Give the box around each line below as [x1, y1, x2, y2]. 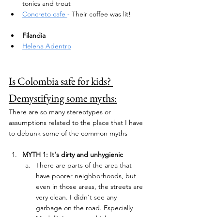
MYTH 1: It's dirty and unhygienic [22, 150, 123, 159]
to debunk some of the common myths [9, 128, 127, 138]
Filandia [22, 31, 47, 40]
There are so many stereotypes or [9, 107, 113, 116]
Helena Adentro [22, 41, 71, 50]
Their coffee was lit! [72, 9, 131, 18]
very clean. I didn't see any [36, 192, 119, 201]
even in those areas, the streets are [36, 182, 145, 191]
